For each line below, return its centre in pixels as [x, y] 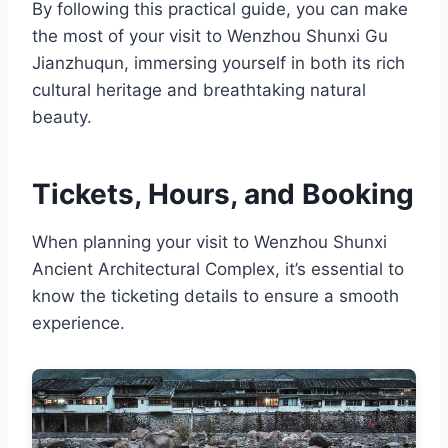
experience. [78, 323]
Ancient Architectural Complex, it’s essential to [218, 269]
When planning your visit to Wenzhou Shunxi [209, 242]
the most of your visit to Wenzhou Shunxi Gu [210, 36]
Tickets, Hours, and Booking [223, 194]
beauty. [62, 117]
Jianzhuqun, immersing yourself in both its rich [218, 63]
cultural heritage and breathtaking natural [199, 90]
